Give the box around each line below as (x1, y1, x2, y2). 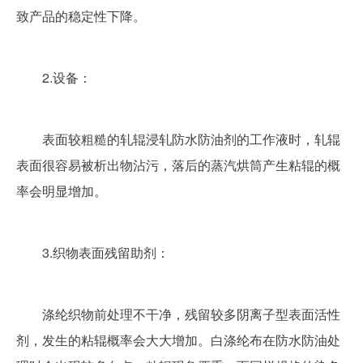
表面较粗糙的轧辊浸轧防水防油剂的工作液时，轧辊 (16, 130, 42, 148)
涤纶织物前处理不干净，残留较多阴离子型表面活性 (16, 305, 42, 323)
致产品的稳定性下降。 (16, 6, 146, 25)
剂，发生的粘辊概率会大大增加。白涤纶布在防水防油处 (16, 331, 340, 349)
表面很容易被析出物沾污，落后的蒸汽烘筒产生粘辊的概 (16, 156, 340, 174)
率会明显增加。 (16, 181, 107, 200)
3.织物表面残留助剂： (42, 243, 169, 262)
